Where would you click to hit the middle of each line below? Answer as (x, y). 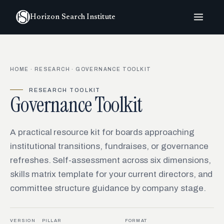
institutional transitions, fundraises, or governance (109, 146)
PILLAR (52, 220)
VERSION (23, 220)
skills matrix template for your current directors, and (111, 174)
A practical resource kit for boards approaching (102, 132)
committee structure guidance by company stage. (108, 188)
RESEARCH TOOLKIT (65, 90)
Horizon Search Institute (73, 17)
